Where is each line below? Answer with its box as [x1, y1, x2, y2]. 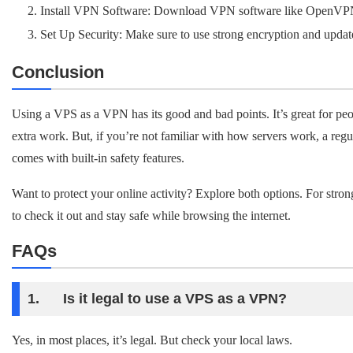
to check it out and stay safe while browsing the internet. [12, 209, 291, 222]
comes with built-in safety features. [12, 151, 184, 165]
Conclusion [12, 62, 104, 82]
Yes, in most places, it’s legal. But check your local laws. [12, 333, 292, 347]
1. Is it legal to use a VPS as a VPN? [28, 291, 287, 307]
